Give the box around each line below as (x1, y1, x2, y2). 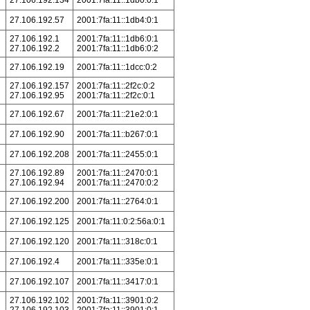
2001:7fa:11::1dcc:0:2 (76, 62, 157, 72)
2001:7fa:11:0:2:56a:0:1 (76, 217, 165, 226)
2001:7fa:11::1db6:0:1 (76, 34, 158, 44)
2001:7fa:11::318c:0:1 (76, 237, 158, 246)
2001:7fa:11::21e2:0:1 (76, 109, 158, 119)
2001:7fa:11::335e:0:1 (76, 257, 158, 266)
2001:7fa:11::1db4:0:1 (76, 15, 158, 25)
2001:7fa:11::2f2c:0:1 (76, 91, 155, 100)
